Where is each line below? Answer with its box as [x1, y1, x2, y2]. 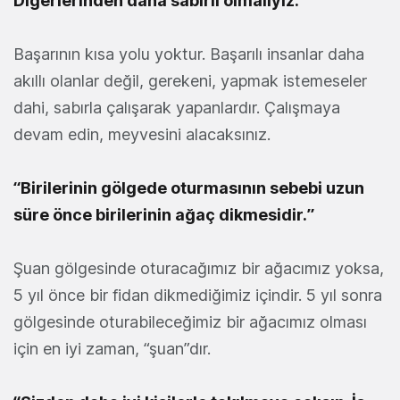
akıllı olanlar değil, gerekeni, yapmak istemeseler [13, 71, 367, 91]
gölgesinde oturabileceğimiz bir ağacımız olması [13, 312, 367, 332]
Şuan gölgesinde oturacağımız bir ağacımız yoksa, [13, 259, 384, 279]
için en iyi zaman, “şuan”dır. [13, 339, 211, 359]
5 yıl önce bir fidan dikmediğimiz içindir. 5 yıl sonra [13, 286, 382, 305]
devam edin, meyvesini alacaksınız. [13, 125, 271, 145]
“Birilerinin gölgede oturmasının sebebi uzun [13, 179, 364, 198]
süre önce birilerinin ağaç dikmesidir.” [13, 205, 314, 225]
